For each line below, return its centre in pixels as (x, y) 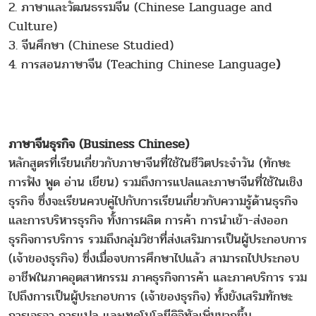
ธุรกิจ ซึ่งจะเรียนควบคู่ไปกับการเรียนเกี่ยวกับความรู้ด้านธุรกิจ (153, 201)
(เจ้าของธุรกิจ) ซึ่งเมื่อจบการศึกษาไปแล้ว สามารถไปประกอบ (154, 258)
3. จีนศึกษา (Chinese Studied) (93, 45)
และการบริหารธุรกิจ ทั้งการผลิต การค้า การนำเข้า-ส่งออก (148, 220)
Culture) (35, 26)
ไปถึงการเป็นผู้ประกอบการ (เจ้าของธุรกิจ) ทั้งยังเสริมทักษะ (151, 296)
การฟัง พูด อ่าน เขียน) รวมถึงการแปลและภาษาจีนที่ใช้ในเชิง (156, 182)
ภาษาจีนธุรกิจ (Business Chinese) (99, 144)
